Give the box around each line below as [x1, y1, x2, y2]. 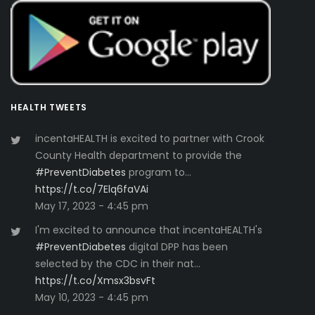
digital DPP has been [126, 239, 228, 254]
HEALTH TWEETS [11, 101, 87, 113]
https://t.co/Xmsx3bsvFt [35, 273, 155, 288]
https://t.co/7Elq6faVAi [35, 181, 148, 196]
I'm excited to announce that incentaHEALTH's [35, 222, 262, 237]
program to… [126, 165, 191, 179]
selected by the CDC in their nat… [35, 256, 200, 271]
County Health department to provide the [35, 148, 242, 162]
